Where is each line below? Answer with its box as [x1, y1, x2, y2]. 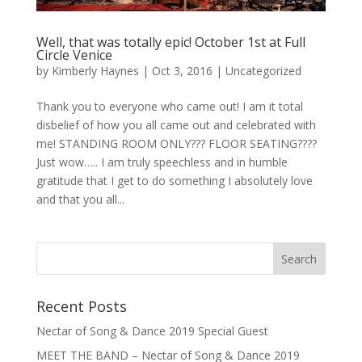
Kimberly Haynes [51, 62, 139, 78]
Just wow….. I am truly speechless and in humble [36, 154, 288, 170]
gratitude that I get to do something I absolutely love [36, 172, 313, 188]
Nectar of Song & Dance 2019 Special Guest [36, 322, 268, 339]
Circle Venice [36, 45, 112, 64]
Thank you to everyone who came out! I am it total [36, 98, 303, 114]
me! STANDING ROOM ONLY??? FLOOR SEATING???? [36, 135, 317, 151]
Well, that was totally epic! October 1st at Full [36, 32, 305, 51]
